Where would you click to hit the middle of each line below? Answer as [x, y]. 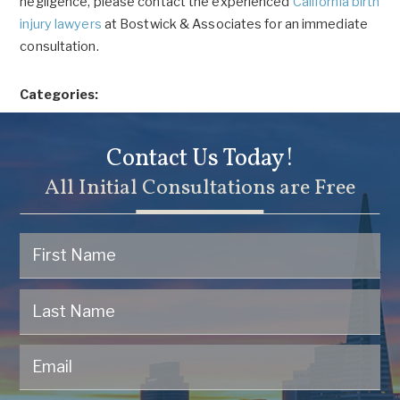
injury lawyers [61, 25]
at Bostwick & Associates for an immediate [234, 25]
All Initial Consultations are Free [200, 189]
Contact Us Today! [200, 158]
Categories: [59, 94]
